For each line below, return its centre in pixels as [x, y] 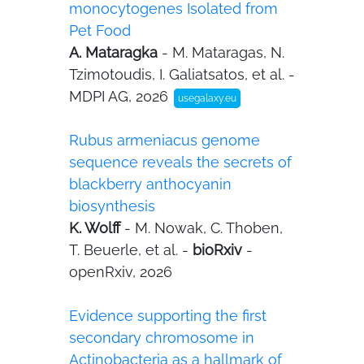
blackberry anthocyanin [150, 184]
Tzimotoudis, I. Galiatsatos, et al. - [182, 74]
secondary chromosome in [162, 338]
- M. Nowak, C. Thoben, [204, 228]
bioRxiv [217, 250]
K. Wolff [97, 228]
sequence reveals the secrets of [180, 162]
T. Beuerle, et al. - [131, 250]
